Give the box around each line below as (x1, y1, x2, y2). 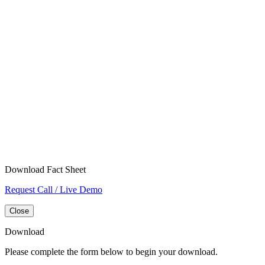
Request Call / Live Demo (5, 185, 102, 195)
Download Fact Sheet (5, 164, 86, 175)
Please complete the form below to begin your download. (5, 247, 218, 257)
